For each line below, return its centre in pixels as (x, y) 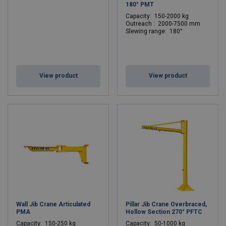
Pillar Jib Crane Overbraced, (166, 204)
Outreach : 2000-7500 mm (163, 24)
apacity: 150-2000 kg (159, 16)
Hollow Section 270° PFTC (164, 212)
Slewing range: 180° (154, 31)
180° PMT (140, 5)
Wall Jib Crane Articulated (53, 204)
